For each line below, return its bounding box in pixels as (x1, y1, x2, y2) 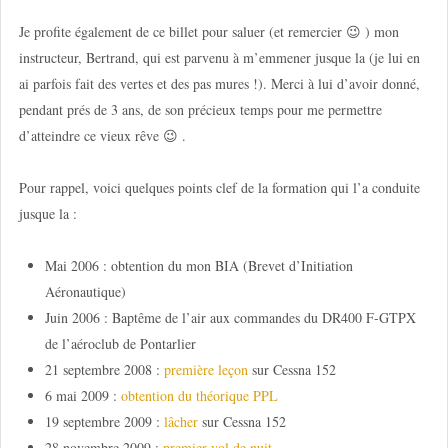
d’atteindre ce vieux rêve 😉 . (18, 125, 186, 145)
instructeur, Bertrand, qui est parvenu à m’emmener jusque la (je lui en (18, 47, 420, 67)
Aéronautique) (44, 282, 126, 302)
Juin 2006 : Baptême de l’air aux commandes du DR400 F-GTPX (44, 308, 416, 328)
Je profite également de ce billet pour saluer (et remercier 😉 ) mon (18, 21, 399, 41)
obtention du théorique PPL (120, 386, 278, 406)
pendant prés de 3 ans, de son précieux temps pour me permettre (18, 99, 382, 119)
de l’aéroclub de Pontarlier (44, 334, 196, 354)
